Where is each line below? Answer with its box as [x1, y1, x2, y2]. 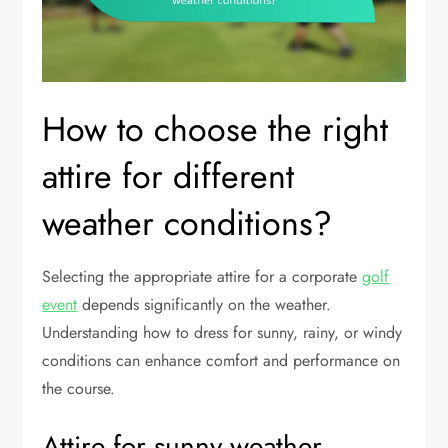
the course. [42, 377, 116, 401]
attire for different [42, 152, 295, 202]
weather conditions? [42, 199, 333, 249]
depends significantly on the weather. [77, 293, 332, 317]
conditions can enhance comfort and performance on [42, 349, 401, 373]
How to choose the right [42, 105, 389, 155]
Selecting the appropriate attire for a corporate [42, 265, 363, 289]
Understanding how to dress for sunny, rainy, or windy [42, 321, 403, 345]
